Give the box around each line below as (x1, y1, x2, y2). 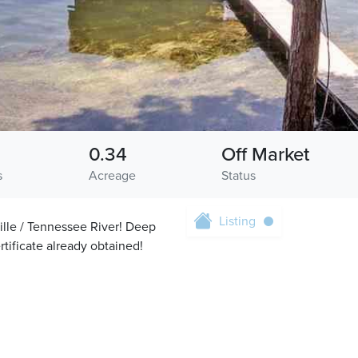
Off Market (221, 143, 310, 166)
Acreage (88, 168, 136, 184)
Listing (219, 213, 256, 229)
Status (221, 168, 257, 184)
